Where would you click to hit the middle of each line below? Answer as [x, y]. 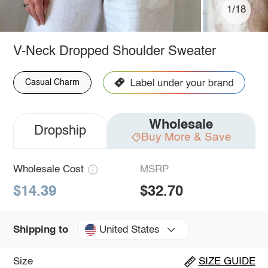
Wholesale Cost [48, 169]
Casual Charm [52, 82]
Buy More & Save [186, 137]
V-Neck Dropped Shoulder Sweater [114, 51]
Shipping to [40, 230]
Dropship [60, 131]
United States [129, 230]
